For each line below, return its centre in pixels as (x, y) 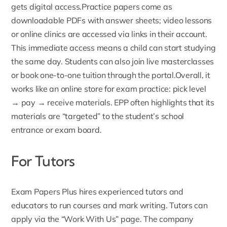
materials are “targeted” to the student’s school (98, 116)
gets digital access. (47, 7)
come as (156, 7)
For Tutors (43, 161)
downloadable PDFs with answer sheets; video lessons (112, 21)
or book (26, 75)
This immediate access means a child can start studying (113, 48)
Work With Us (90, 219)
